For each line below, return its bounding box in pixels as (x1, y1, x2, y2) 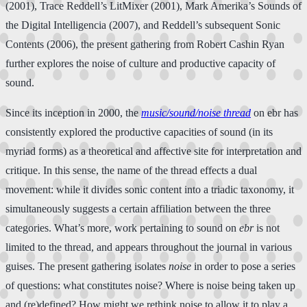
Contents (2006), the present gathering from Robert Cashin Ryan (5, 38, 284, 50)
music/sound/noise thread (141, 106, 251, 119)
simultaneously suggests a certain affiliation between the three (5, 202, 271, 214)
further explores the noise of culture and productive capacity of (5, 57, 275, 69)
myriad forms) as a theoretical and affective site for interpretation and (5, 145, 302, 157)
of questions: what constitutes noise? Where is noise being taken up (5, 279, 295, 291)
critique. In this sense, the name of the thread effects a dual (5, 164, 257, 176)
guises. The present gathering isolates (5, 260, 169, 272)
